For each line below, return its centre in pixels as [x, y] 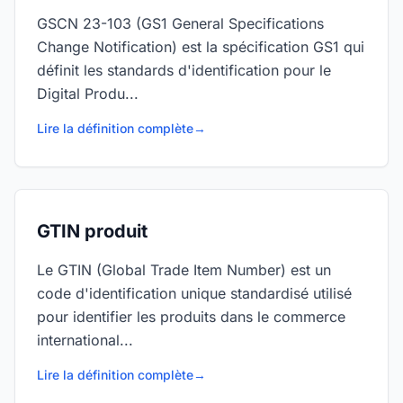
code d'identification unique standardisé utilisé [194, 293]
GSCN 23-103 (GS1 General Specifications [180, 23]
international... [85, 340]
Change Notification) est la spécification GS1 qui [201, 47]
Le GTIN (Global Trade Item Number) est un [184, 270]
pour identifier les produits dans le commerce [191, 317]
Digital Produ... [88, 94]
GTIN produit [92, 231]
